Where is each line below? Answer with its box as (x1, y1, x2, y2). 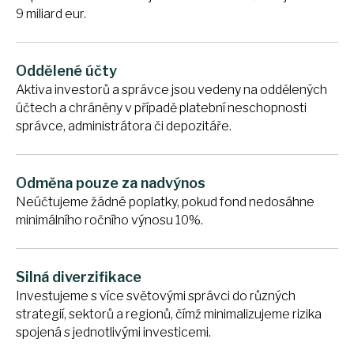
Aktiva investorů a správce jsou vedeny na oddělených (16, 81, 327, 97)
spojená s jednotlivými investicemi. (16, 324, 211, 340)
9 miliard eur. (16, 6, 86, 21)
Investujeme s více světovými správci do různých (16, 288, 296, 303)
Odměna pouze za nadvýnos (16, 174, 205, 191)
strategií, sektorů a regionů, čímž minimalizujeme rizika (16, 306, 322, 322)
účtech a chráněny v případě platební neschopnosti (16, 100, 307, 115)
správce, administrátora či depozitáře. (16, 118, 232, 134)
